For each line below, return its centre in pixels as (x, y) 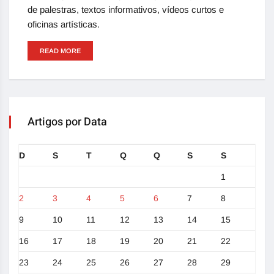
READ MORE (60, 51)
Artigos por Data (67, 122)
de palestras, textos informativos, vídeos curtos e (126, 10)
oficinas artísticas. (64, 24)
